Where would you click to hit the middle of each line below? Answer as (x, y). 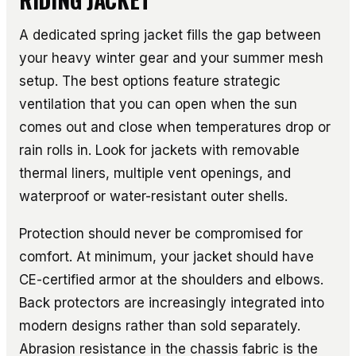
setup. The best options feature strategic (150, 81)
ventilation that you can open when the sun (158, 104)
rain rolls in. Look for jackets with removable (159, 150)
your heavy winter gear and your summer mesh (171, 58)
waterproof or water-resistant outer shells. (153, 196)
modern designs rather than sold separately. (160, 325)
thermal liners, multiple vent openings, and (155, 173)
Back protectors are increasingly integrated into (172, 302)
